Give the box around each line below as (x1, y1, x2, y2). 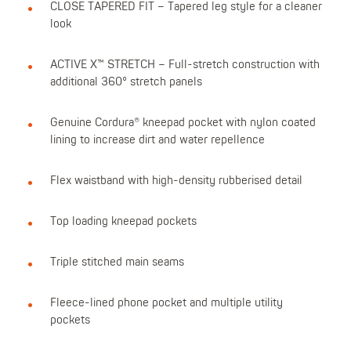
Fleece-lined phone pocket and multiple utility (49, 297, 283, 309)
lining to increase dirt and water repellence (49, 134, 265, 147)
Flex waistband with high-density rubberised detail (49, 175, 302, 187)
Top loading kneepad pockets (49, 215, 197, 228)
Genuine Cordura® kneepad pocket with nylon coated (49, 117, 316, 129)
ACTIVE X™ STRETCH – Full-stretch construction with (49, 59, 320, 71)
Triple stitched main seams (49, 256, 184, 269)
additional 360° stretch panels (49, 76, 202, 89)
